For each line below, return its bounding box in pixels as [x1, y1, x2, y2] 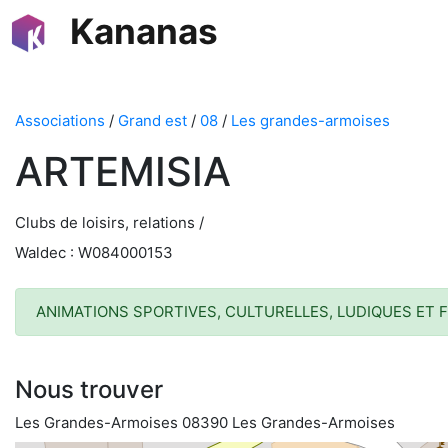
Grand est [118, 111, 187, 130]
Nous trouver [15, 375, 163, 404]
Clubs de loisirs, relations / [15, 213, 204, 232]
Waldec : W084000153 [15, 243, 173, 262]
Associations [15, 111, 105, 130]
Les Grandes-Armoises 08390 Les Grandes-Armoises [15, 413, 395, 432]
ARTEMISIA [15, 147, 231, 196]
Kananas [70, 10, 218, 52]
